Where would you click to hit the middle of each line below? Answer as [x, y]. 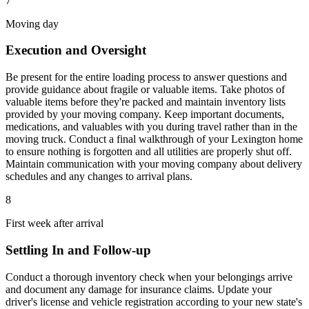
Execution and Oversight [76, 50]
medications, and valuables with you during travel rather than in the [151, 127]
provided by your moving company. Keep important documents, [145, 114]
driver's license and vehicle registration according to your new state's [154, 301]
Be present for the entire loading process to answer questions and [146, 77]
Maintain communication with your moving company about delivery [154, 164]
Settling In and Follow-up [78, 250]
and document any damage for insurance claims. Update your [139, 289]
